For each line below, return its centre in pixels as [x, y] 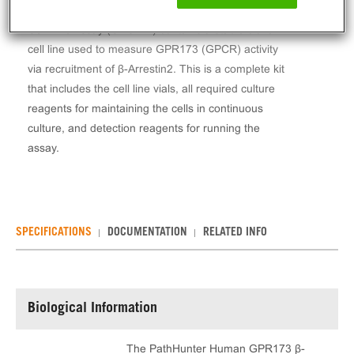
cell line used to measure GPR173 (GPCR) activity [153, 49]
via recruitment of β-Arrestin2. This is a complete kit [156, 69]
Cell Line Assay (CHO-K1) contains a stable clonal [152, 29]
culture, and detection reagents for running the [144, 128]
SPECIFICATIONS [54, 233]
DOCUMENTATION [147, 233]
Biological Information [92, 309]
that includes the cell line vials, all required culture [151, 88]
